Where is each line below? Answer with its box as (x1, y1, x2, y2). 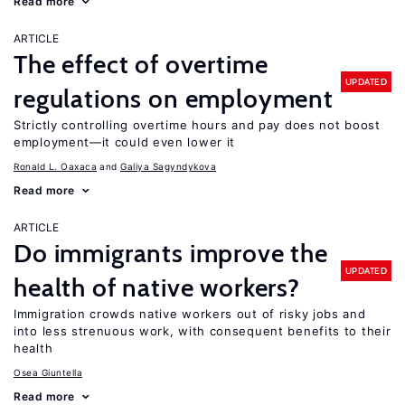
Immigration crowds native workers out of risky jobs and (14, 306, 366, 321)
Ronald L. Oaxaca (14, 161, 97, 172)
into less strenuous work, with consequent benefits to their (14, 324, 391, 338)
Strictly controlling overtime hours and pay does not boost (14, 118, 381, 132)
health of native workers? (14, 272, 300, 303)
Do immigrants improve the (14, 238, 328, 268)
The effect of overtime (14, 49, 268, 80)
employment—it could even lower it (14, 135, 236, 149)
